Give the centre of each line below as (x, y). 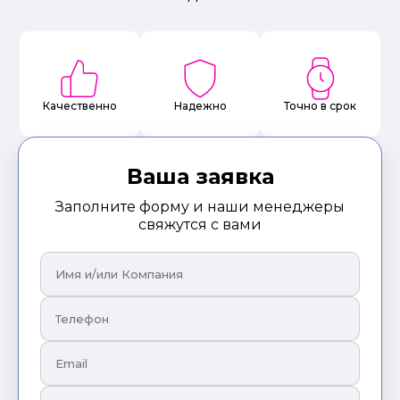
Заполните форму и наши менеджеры (200, 207)
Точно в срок (321, 106)
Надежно (200, 106)
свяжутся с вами (200, 225)
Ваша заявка (200, 177)
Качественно (79, 106)
